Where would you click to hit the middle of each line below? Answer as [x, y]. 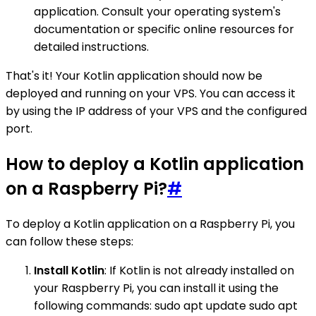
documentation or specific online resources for [164, 29]
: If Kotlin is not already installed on [199, 270]
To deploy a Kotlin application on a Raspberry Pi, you [150, 224]
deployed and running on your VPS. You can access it [151, 93]
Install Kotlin [69, 270]
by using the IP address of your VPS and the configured [156, 111]
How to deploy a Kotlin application [155, 164]
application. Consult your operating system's [157, 11]
